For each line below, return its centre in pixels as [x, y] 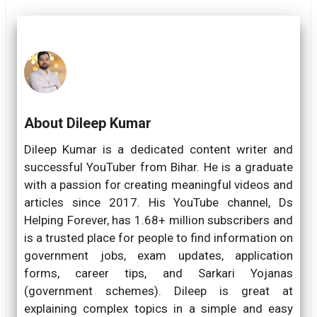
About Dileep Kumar [88, 123]
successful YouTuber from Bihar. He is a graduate [158, 167]
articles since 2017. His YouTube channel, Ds [158, 203]
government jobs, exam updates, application [158, 256]
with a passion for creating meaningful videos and [158, 185]
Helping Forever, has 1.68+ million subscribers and [158, 220]
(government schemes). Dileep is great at [158, 291]
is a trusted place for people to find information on [158, 238]
